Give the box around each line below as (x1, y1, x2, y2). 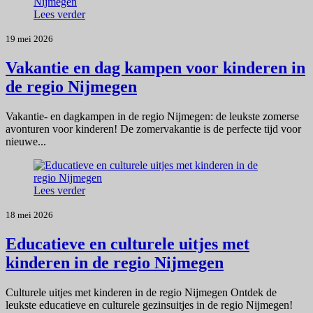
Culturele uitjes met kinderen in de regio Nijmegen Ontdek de (6, 286, 277, 298)
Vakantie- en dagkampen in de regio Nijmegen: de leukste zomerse (6, 110, 299, 122)
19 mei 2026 (6, 33, 53, 44)
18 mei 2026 (6, 209, 53, 220)
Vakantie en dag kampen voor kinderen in (6, 58, 305, 77)
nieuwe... (6, 135, 46, 147)
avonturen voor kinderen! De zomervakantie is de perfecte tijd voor (6, 122, 301, 135)
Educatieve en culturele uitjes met (6, 234, 249, 253)
